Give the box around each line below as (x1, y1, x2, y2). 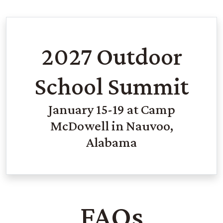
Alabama (86, 134, 137, 150)
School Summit (34, 72, 189, 100)
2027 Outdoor (41, 42, 182, 70)
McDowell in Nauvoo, (50, 117, 173, 133)
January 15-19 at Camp (48, 101, 175, 117)
